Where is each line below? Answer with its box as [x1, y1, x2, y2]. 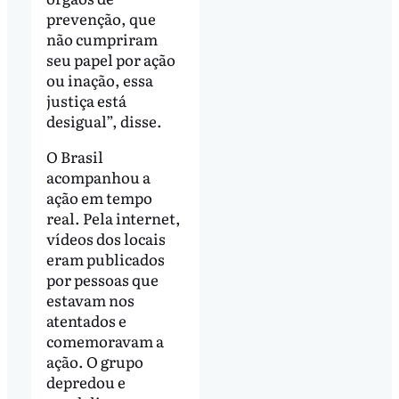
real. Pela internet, [45, 206, 181, 229]
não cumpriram [45, 28, 158, 51]
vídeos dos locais [45, 226, 166, 249]
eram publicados [45, 247, 165, 270]
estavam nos [45, 288, 134, 311]
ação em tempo [45, 185, 152, 208]
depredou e [45, 370, 126, 393]
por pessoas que [45, 267, 159, 290]
